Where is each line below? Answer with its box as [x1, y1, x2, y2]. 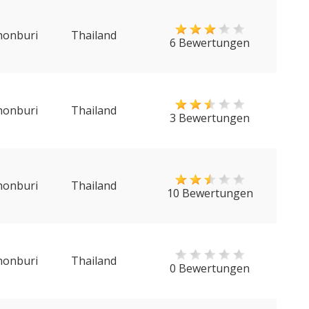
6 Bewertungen [170, 35, 250, 50]
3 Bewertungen [170, 110, 250, 126]
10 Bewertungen [166, 186, 253, 201]
